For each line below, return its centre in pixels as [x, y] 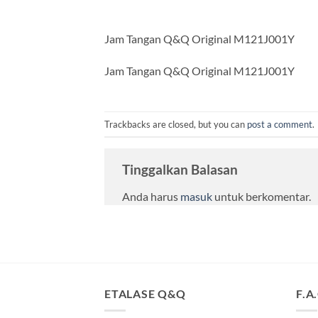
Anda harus [151, 196]
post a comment [280, 124]
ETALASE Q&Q [145, 293]
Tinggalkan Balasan [181, 170]
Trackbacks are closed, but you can [176, 124]
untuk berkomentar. [262, 196]
